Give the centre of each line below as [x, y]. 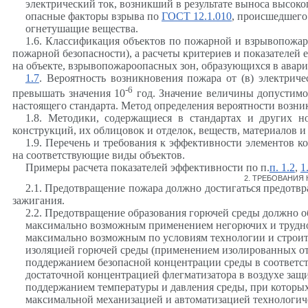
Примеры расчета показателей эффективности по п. [147, 167]
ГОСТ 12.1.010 [196, 16]
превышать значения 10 [69, 93]
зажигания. [38, 200]
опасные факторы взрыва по [93, 16]
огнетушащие [57, 28]
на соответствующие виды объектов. [99, 155]
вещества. [113, 28]
